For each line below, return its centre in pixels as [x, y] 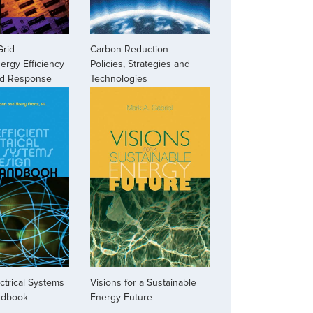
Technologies [119, 78]
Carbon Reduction [130, 49]
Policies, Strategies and [140, 64]
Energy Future [122, 298]
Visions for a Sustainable [144, 283]
